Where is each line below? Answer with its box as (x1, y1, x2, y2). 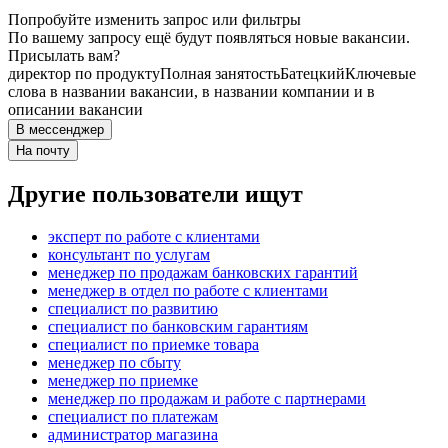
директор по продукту (8, 65, 160, 83)
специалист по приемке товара (48, 336, 259, 354)
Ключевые (345, 65, 416, 83)
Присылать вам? (8, 47, 120, 65)
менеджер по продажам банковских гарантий (48, 264, 358, 282)
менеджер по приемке (48, 372, 198, 390)
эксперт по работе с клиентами (48, 228, 260, 246)
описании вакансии (8, 101, 143, 119)
